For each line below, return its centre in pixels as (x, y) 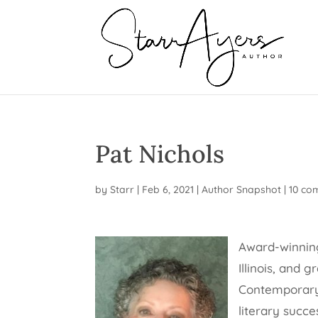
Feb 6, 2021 (168, 190)
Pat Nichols (160, 154)
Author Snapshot (242, 190)
